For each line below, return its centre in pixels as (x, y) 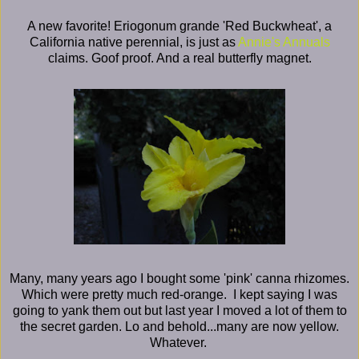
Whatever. (179, 342)
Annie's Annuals (284, 42)
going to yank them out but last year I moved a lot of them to (179, 310)
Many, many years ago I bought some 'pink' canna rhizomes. (179, 278)
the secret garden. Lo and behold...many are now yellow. (179, 326)
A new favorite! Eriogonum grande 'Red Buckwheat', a (179, 26)
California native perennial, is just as (133, 42)
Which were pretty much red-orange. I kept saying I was (179, 294)
